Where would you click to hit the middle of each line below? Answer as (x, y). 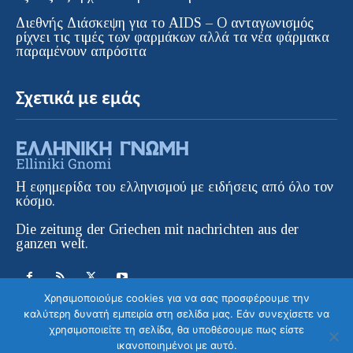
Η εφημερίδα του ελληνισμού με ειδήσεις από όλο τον (175, 186)
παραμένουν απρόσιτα (81, 51)
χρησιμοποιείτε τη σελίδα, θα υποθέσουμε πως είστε (176, 329)
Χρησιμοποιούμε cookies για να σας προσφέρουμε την (176, 298)
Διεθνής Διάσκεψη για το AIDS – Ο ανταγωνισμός (165, 22)
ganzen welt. (52, 243)
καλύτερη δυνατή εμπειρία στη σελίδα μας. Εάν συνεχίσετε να (176, 314)
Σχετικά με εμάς (78, 99)
